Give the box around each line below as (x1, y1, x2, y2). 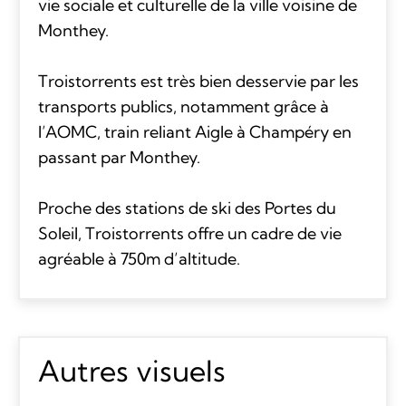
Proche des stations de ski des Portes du (37, 197, 336, 218)
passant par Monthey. (37, 146, 200, 168)
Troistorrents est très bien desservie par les (37, 70, 359, 92)
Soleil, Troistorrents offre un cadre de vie (37, 222, 342, 244)
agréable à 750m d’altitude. (37, 247, 240, 269)
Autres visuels (37, 352, 226, 389)
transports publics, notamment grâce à (37, 95, 329, 117)
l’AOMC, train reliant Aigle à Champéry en (37, 121, 352, 142)
